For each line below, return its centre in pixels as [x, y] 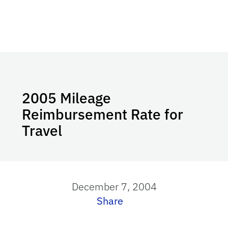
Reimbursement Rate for [103, 114]
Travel [42, 131]
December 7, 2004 [114, 187]
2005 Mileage [67, 98]
